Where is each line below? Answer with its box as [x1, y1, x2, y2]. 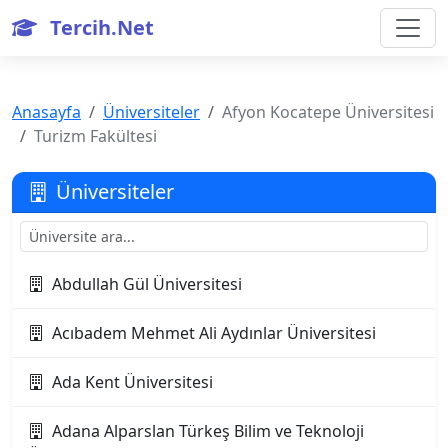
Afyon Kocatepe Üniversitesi [222, 101, 434, 123]
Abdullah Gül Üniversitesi [52, 273, 242, 295]
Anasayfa [12, 101, 81, 123]
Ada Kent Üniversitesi [52, 371, 213, 393]
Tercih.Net [45, 14, 154, 41]
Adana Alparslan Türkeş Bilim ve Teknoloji [52, 420, 364, 442]
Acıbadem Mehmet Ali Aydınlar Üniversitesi [52, 322, 376, 344]
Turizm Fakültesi [34, 125, 157, 147]
